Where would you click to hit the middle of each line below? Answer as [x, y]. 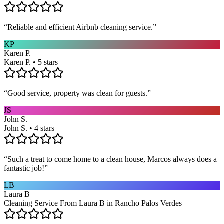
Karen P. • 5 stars [31, 62]
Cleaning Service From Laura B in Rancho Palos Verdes [93, 203]
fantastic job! [24, 168]
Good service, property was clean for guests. [77, 93]
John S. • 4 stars [29, 128]
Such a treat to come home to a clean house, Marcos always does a [112, 159]
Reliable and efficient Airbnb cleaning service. [80, 27]
